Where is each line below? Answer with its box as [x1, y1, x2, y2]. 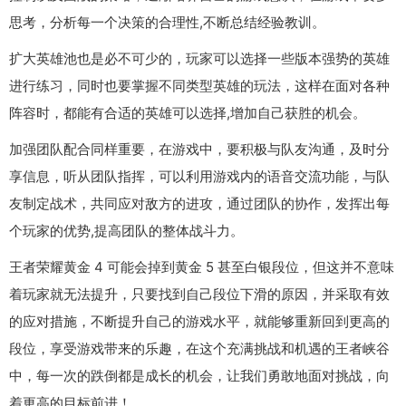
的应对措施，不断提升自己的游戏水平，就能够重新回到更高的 [9, 312, 390, 330]
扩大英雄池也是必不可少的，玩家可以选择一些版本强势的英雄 [9, 49, 390, 67]
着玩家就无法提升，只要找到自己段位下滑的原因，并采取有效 [9, 285, 390, 303]
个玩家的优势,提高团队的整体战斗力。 [9, 221, 244, 239]
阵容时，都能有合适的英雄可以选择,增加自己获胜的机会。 [9, 103, 366, 121]
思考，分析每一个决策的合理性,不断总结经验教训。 [9, 13, 325, 31]
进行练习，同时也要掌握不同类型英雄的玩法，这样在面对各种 [9, 76, 390, 94]
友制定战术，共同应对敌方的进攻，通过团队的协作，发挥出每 [9, 194, 390, 212]
